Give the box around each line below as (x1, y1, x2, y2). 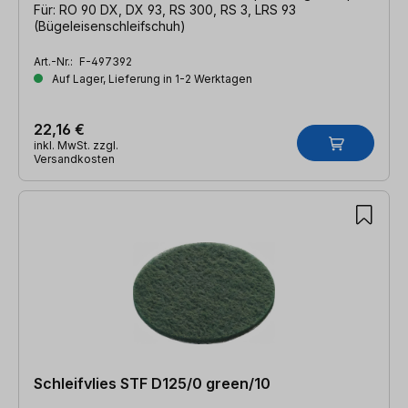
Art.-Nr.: (34, 54, 76, 68)
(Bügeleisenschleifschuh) (34, 17, 186, 34)
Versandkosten (34, 151, 115, 166)
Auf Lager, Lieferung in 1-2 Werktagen (49, 71, 252, 86)
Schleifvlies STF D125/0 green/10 (34, 373, 270, 393)
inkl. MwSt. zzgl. (34, 138, 118, 152)
